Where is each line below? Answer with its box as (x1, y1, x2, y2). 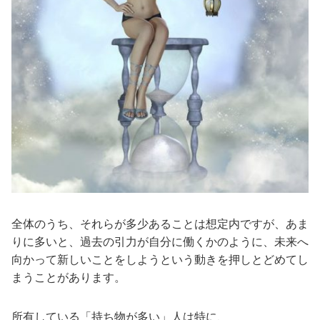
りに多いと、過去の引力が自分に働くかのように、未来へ (11, 235, 309, 248)
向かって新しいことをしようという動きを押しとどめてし (11, 253, 309, 266)
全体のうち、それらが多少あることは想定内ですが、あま (11, 217, 309, 230)
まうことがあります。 (11, 271, 126, 284)
